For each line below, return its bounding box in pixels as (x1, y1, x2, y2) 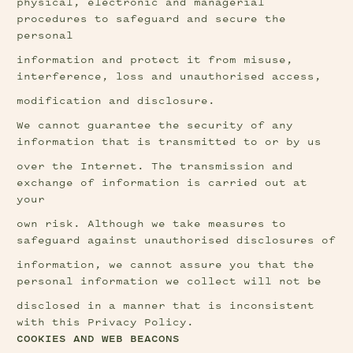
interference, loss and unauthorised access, (17, 72, 322, 82)
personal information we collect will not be (17, 277, 322, 287)
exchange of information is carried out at (17, 178, 308, 188)
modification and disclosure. (17, 96, 216, 106)
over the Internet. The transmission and (17, 162, 294, 172)
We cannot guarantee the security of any (17, 121, 294, 131)
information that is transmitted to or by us (17, 137, 322, 147)
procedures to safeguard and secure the (17, 14, 287, 24)
